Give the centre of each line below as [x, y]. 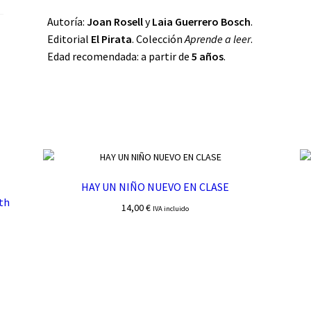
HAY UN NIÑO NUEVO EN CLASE [155, 187]
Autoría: [67, 22]
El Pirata [110, 39]
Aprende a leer [217, 39]
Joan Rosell [115, 22]
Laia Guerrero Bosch [201, 22]
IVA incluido [171, 208]
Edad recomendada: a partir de [119, 57]
